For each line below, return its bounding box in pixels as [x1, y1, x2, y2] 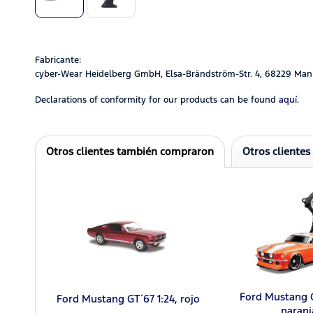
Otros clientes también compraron [46, 144, 214, 158]
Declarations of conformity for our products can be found [35, 94, 276, 105]
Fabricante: [35, 54, 81, 66]
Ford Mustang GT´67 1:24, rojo [56, 291, 200, 305]
